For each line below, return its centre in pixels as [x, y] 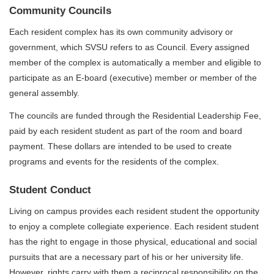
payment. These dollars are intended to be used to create [120, 146]
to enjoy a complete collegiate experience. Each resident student [134, 226]
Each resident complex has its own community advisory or [121, 31]
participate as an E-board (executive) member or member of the [133, 77]
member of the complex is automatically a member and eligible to [135, 62]
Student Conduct [50, 190]
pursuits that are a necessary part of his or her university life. [126, 257]
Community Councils [60, 11]
